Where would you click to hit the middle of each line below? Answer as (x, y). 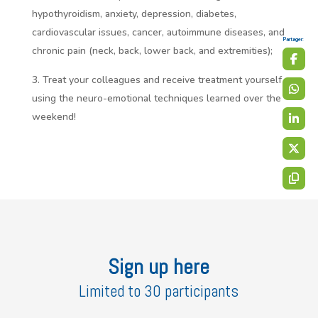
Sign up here (159, 267)
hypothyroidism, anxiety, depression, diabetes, (134, 13)
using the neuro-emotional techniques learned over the (156, 98)
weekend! (54, 116)
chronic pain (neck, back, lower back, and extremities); (152, 50)
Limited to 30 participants (159, 291)
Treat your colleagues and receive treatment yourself (162, 79)
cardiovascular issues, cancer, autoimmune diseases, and (158, 32)
